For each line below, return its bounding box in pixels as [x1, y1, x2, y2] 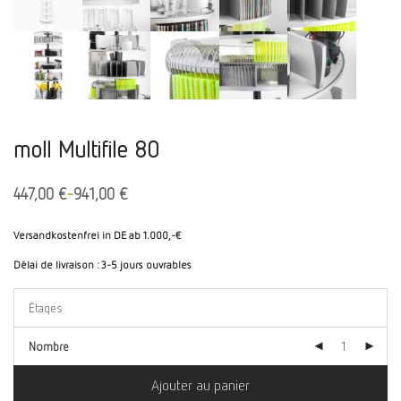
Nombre [29, 338, 69, 354]
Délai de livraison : [13, 258, 101, 272]
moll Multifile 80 [13, 135, 159, 164]
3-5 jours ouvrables [101, 258, 192, 272]
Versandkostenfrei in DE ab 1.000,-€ [13, 228, 181, 243]
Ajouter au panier [151, 376, 250, 395]
